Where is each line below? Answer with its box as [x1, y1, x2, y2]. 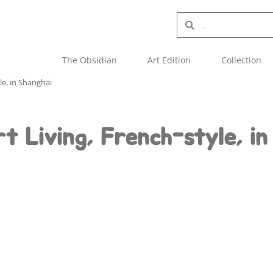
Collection [221, 54, 261, 66]
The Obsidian [62, 54, 117, 66]
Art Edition [147, 54, 191, 66]
